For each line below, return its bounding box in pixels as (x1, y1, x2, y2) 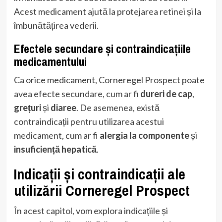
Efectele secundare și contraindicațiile (13, 40, 191, 56)
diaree (50, 102, 76, 113)
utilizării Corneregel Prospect (13, 180, 190, 200)
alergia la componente (99, 129, 189, 141)
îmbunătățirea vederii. (13, 19, 99, 31)
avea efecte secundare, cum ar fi (13, 88, 140, 99)
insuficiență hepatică (13, 143, 97, 155)
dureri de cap (140, 88, 192, 99)
